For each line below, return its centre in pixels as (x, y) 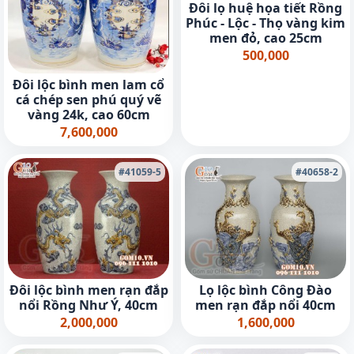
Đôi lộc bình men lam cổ (88, 85)
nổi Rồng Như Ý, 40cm (88, 305)
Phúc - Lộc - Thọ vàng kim (265, 23)
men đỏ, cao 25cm (265, 38)
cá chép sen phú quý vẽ (88, 100)
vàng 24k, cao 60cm (88, 115)
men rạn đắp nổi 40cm (265, 305)
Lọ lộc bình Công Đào (265, 290)
